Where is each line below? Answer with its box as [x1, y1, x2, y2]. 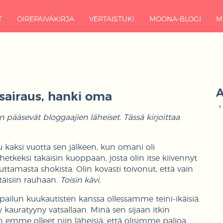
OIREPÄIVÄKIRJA [16, 16, 74, 23]
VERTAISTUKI [89, 16, 134, 23]
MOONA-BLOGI [149, 16, 201, 23]
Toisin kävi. [60, 176, 101, 184]
